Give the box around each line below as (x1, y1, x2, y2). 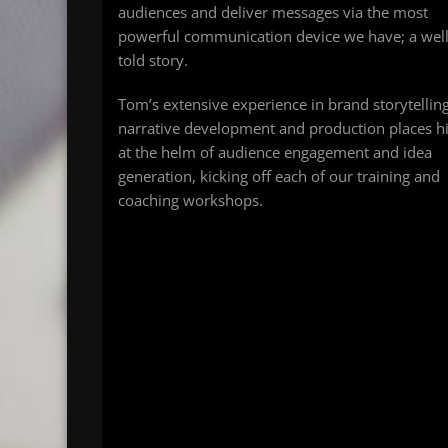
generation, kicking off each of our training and (118, 166, 440, 187)
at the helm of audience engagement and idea (118, 142, 432, 163)
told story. (118, 50, 188, 71)
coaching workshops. (118, 190, 263, 211)
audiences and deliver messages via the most (118, 2, 428, 23)
